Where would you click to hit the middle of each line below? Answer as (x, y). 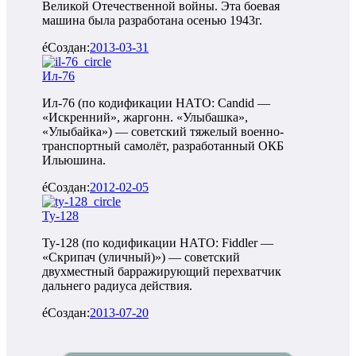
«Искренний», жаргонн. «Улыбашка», (145, 118)
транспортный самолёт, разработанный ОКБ (163, 146)
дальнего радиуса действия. (117, 286)
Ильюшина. (74, 161)
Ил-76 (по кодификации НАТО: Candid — (156, 103)
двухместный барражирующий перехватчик (162, 272)
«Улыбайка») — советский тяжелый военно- (163, 132)
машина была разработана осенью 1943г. (152, 21)
